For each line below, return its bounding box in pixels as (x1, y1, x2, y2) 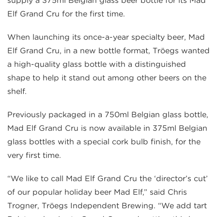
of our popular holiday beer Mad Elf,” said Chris (7, 187, 187, 197)
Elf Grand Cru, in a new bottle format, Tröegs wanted (7, 46, 210, 56)
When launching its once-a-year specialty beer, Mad (7, 32, 205, 42)
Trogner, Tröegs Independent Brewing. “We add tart (7, 201, 207, 211)
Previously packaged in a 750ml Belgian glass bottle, (7, 110, 208, 120)
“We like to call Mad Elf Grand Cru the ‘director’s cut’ (7, 174, 208, 184)
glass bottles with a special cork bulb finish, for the (7, 137, 201, 147)
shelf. (7, 87, 27, 96)
